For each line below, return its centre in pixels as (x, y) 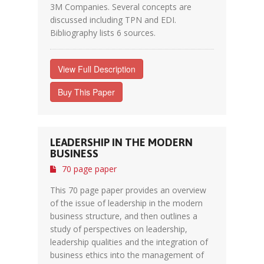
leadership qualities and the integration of (129, 242)
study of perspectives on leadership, (119, 229)
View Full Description (97, 69)
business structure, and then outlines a (124, 216)
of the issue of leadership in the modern (126, 203)
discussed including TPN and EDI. (113, 20)
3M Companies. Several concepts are (121, 7)
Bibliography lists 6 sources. (103, 33)
